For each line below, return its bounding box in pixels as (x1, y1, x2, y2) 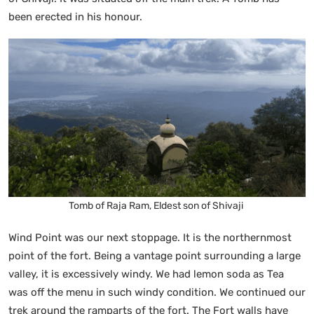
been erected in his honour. (8, 10, 148, 23)
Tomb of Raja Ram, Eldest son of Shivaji (69, 199, 245, 212)
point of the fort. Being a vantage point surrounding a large (8, 249, 301, 262)
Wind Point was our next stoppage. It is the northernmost (8, 231, 292, 244)
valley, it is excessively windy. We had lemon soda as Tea (8, 267, 284, 280)
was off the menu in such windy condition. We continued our (8, 285, 306, 299)
